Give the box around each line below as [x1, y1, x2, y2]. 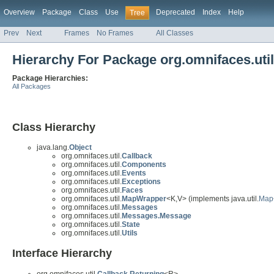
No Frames [97, 29, 133, 38]
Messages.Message [122, 212, 191, 221]
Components [122, 160, 166, 169]
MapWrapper [122, 194, 166, 204]
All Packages [12, 83, 51, 91]
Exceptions [122, 177, 161, 187]
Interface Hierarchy [12, 246, 112, 260]
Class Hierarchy [12, 120, 95, 134]
